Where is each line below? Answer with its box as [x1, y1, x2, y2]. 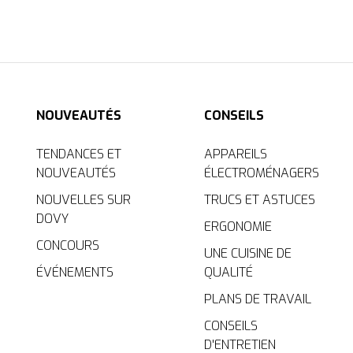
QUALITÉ [203, 263, 253, 281]
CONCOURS [36, 236, 100, 254]
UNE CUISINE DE [203, 244, 292, 262]
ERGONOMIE [203, 217, 272, 235]
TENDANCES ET [36, 145, 122, 162]
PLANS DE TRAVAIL [203, 290, 311, 307]
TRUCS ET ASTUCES [203, 191, 315, 208]
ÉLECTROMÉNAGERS [203, 164, 319, 181]
